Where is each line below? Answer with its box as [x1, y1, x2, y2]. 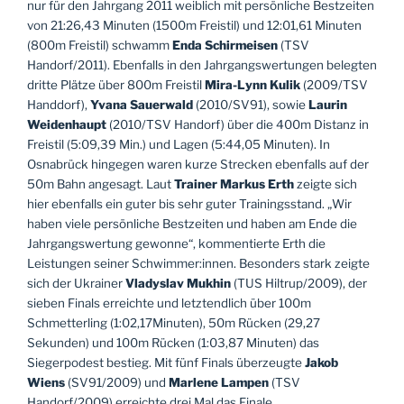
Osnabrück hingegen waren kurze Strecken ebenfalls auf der [27, 156, 369, 171]
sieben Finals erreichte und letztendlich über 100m [27, 295, 311, 310]
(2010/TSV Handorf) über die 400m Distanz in [106, 116, 369, 132]
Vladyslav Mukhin [125, 275, 231, 290]
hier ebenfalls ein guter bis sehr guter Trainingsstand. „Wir [27, 196, 352, 211]
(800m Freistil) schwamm [27, 37, 172, 52]
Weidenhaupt [27, 116, 106, 132]
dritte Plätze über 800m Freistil [27, 77, 205, 92]
